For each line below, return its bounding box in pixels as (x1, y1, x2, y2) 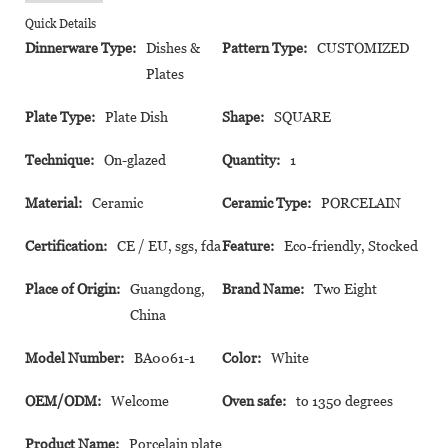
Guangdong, (130, 280, 205, 297)
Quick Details (25, 16, 96, 31)
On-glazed (104, 151, 166, 168)
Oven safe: (222, 392, 286, 409)
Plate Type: (25, 108, 95, 125)
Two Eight (314, 280, 377, 297)
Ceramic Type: (222, 194, 311, 211)
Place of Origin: (25, 280, 120, 297)
